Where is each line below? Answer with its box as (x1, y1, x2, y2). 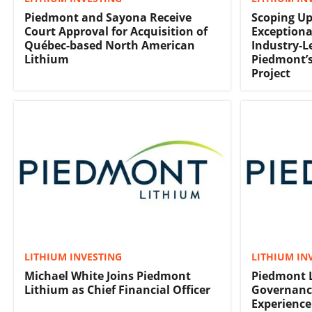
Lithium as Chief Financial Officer (24, 282, 210, 298)
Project (251, 65, 290, 81)
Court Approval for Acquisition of (24, 24, 208, 40)
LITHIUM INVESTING (24, 250, 122, 264)
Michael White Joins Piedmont (24, 268, 191, 284)
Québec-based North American (24, 38, 195, 54)
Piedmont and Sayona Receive (24, 10, 192, 26)
